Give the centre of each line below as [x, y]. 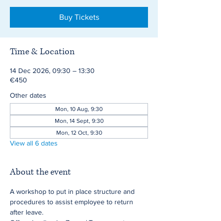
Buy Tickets [79, 17]
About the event [40, 172]
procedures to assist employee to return [73, 202]
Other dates [28, 95]
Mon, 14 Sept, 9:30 [79, 121]
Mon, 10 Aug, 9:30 [79, 109]
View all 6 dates [34, 143]
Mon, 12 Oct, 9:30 [79, 133]
